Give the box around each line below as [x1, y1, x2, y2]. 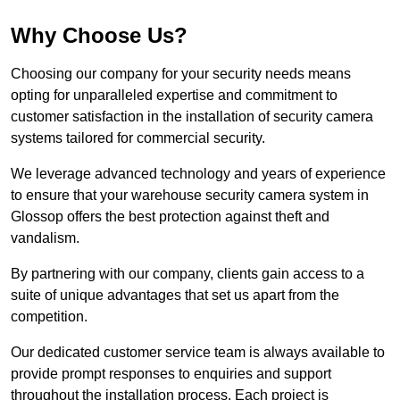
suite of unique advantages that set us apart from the [11, 287, 339, 304]
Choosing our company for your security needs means [11, 66, 351, 82]
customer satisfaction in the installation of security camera [11, 109, 373, 125]
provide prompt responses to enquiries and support [11, 366, 331, 382]
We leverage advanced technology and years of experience [11, 166, 386, 182]
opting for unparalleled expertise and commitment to [11, 87, 337, 104]
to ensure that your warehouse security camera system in [11, 187, 369, 204]
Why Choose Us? [11, 23, 187, 48]
